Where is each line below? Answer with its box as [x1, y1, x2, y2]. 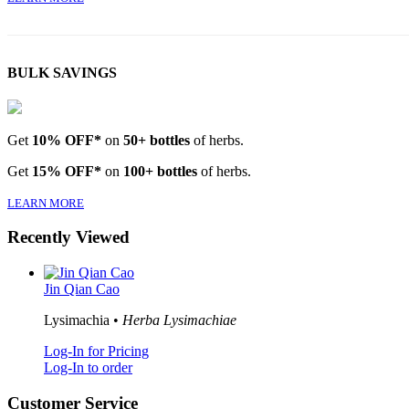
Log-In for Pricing [44, 342, 149, 359]
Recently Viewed [7, 227, 130, 247]
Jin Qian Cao [44, 280, 120, 297]
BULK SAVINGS [7, 65, 117, 81]
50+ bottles [123, 131, 190, 148]
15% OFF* [32, 163, 101, 179]
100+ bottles [123, 163, 197, 179]
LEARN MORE [7, 195, 84, 210]
